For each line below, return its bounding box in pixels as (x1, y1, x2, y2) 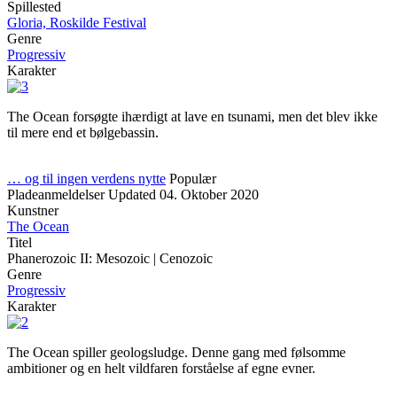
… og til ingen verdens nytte (7, 171, 166, 186)
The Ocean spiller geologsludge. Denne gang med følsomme (7, 345, 346, 360)
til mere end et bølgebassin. (7, 125, 166, 140)
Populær (169, 171, 216, 186)
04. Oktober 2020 (160, 187, 259, 202)
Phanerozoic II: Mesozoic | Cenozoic (7, 251, 213, 266)
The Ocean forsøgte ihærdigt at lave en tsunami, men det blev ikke (7, 109, 378, 124)
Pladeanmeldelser (7, 187, 105, 202)
